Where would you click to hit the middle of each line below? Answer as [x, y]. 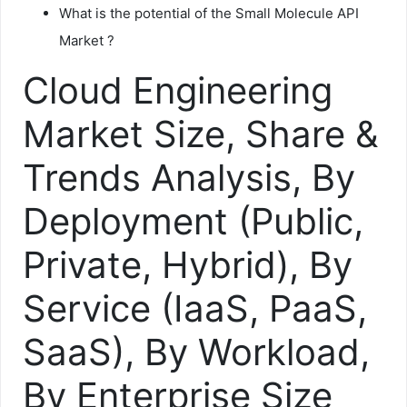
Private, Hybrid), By [188, 264]
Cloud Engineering [178, 90]
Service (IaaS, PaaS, [195, 308]
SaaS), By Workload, [196, 352]
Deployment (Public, [193, 221]
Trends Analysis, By [189, 177]
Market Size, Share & [201, 134]
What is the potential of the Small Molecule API [209, 13]
